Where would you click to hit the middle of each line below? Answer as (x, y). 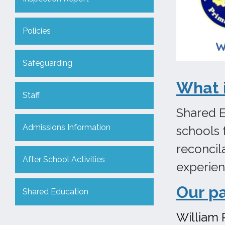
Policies (37, 31)
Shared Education (55, 192)
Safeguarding (47, 63)
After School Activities (64, 159)
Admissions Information (67, 127)
